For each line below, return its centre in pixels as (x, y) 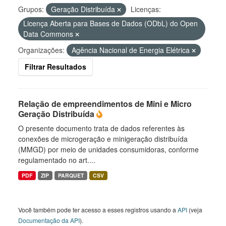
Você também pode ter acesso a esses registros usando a (98, 210)
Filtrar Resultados (55, 67)
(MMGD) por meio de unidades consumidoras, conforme (108, 149)
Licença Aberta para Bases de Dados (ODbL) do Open (110, 23)
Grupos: (31, 9)
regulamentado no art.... (57, 160)
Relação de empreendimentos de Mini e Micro (105, 104)
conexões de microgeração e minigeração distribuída (103, 139)
